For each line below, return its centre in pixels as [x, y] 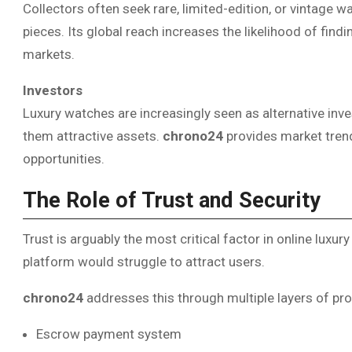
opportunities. [64, 158]
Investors [53, 90]
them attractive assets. [93, 136]
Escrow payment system [109, 334]
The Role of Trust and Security [172, 200]
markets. [49, 54]
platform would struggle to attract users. [144, 262]
